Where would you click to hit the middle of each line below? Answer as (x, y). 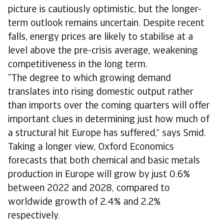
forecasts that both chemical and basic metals (104, 161)
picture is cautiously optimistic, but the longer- (105, 10)
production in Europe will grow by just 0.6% (99, 175)
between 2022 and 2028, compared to (89, 189)
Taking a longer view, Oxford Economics (91, 147)
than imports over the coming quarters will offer (109, 106)
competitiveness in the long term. (78, 65)
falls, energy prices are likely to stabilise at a (100, 37)
